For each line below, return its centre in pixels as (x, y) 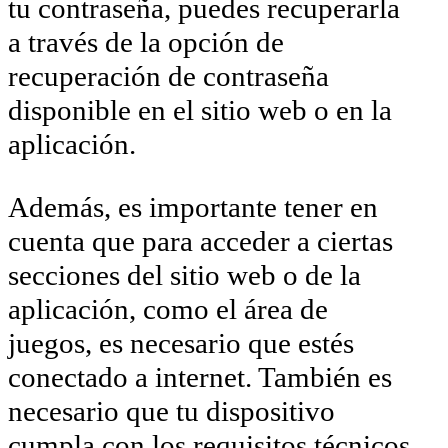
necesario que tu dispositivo (171, 410)
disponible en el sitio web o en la (200, 109)
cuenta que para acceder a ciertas (200, 240)
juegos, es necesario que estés (181, 342)
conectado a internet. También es (200, 376)
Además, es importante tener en (193, 206)
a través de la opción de (146, 41)
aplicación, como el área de (168, 308)
